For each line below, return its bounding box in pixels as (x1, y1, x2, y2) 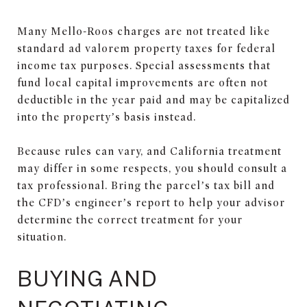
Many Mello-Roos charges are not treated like (17, 25, 270, 38)
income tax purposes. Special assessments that (17, 59, 271, 72)
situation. (17, 230, 66, 243)
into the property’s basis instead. (17, 110, 196, 123)
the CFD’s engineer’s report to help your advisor (17, 196, 285, 209)
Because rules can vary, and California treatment (17, 145, 282, 158)
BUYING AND (17, 265, 158, 291)
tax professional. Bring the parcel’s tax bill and (17, 179, 275, 192)
